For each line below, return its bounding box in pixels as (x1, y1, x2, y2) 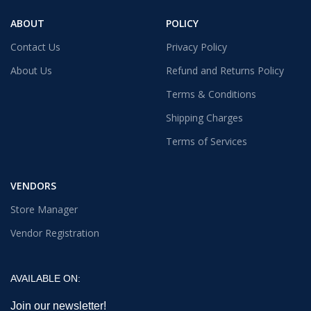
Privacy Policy (166, 40, 227, 53)
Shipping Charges (166, 110, 243, 124)
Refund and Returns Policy (166, 63, 284, 77)
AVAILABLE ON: (10, 272, 81, 284)
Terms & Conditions (166, 87, 256, 101)
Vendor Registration (10, 226, 99, 239)
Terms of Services (166, 134, 247, 148)
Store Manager (10, 202, 78, 216)
